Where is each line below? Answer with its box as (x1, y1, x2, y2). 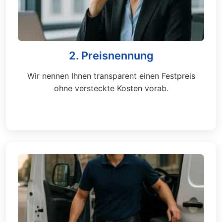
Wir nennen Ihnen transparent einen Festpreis (27, 71, 195, 81)
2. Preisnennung (68, 49, 154, 62)
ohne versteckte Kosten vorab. (54, 83, 168, 93)
